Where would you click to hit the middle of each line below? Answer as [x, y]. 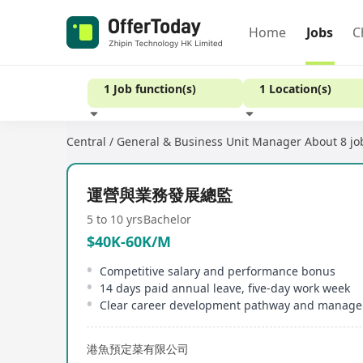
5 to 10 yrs [115, 219]
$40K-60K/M [129, 241]
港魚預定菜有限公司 [138, 349]
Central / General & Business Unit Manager [184, 141]
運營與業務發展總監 [160, 195]
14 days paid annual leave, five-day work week [225, 288]
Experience [280, 149]
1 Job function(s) [150, 89]
